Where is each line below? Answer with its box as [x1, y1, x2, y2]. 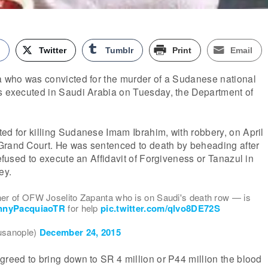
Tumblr [105, 45, 134, 55]
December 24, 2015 [39, 226, 121, 239]
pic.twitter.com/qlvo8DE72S [100, 201, 220, 215]
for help [65, 201, 101, 214]
